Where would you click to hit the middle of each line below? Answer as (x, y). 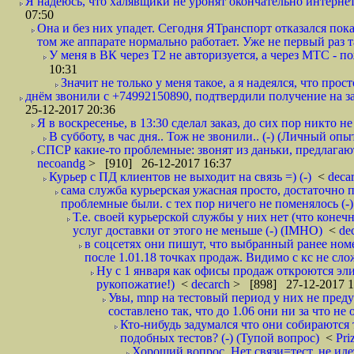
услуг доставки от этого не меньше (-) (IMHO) (198, 230)
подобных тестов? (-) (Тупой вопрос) (220, 338)
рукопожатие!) (136, 284)
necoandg (63, 163)
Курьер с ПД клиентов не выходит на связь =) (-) (180, 177)
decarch (212, 284)
